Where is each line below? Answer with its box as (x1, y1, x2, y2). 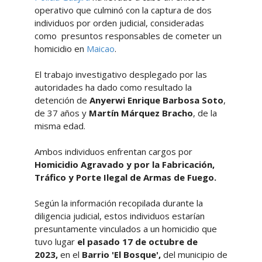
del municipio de (160, 248, 227, 260)
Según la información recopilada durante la (34, 196, 203, 209)
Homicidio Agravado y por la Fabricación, (34, 158, 215, 170)
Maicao (86, 42, 115, 54)
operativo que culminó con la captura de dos (34, 4, 212, 16)
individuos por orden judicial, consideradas (34, 16, 204, 29)
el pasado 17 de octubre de (77, 235, 198, 247)
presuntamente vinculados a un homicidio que (34, 222, 217, 235)
